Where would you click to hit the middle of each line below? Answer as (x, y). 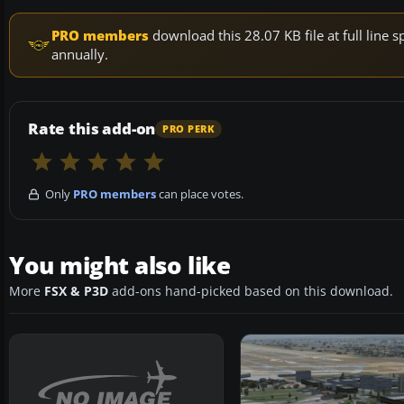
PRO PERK (189, 129)
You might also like (120, 266)
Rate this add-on (92, 129)
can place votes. (200, 194)
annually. (80, 55)
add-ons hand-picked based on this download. (251, 292)
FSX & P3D (76, 292)
